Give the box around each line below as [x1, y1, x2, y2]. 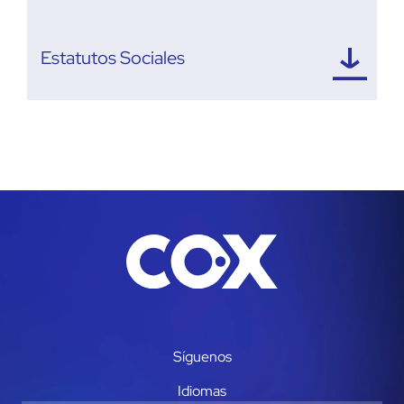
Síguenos [172, 347, 232, 367]
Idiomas [178, 381, 226, 401]
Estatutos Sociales [41, 45, 185, 69]
